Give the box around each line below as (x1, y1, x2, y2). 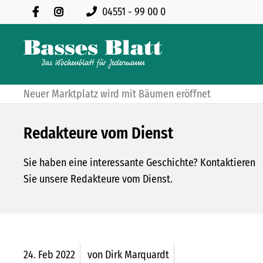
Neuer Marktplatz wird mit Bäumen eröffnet (23, 87, 211, 101)
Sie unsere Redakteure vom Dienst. (23, 173, 173, 186)
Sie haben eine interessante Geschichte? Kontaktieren (23, 156, 255, 170)
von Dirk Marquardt (87, 248, 169, 262)
